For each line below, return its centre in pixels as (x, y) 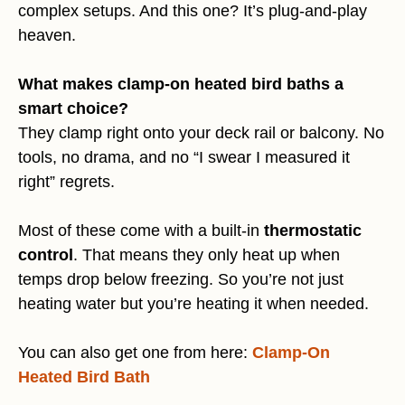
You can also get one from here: (135, 353)
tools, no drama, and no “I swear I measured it (184, 158)
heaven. (47, 36)
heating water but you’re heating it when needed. (193, 304)
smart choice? (73, 109)
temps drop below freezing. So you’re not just (181, 280)
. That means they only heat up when (207, 255)
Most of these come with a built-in (141, 231)
